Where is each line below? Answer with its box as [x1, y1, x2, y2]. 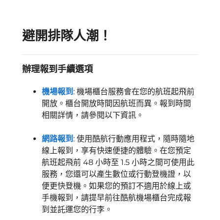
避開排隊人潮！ [22, 28, 111, 44]
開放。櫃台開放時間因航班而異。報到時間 [42, 99, 191, 108]
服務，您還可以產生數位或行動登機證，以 [42, 169, 191, 179]
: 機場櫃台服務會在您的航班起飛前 [73, 87, 194, 96]
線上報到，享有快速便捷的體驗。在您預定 [42, 146, 191, 155]
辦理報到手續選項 [22, 64, 93, 75]
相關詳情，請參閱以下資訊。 [42, 110, 144, 120]
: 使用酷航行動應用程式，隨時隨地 [73, 134, 194, 143]
